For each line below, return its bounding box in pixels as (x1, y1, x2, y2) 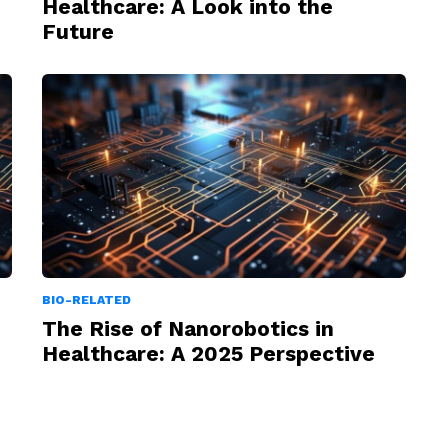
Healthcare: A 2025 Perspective (42, 341, 375, 367)
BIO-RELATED (42, 293, 131, 308)
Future (42, 18, 114, 44)
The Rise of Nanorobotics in (42, 316, 334, 342)
